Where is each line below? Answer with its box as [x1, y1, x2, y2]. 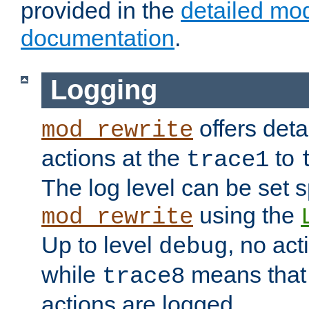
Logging [50, 74, 157, 106]
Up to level [41, 231, 159, 258]
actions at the [41, 144, 186, 171]
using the [193, 201, 301, 228]
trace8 [102, 263, 185, 290]
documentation [21, 25, 175, 52]
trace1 [186, 146, 269, 173]
